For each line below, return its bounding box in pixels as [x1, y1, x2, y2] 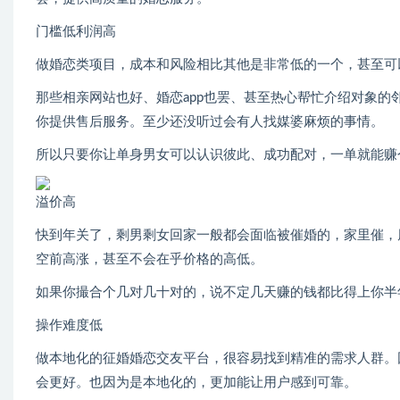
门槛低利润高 [36, 25, 116, 39]
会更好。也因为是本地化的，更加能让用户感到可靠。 [36, 376, 357, 390]
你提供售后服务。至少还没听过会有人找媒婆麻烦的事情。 [36, 115, 384, 129]
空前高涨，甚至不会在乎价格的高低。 [36, 253, 263, 267]
